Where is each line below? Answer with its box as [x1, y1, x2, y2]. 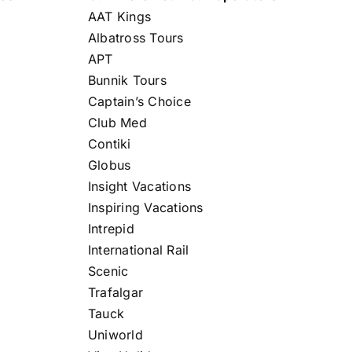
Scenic [87, 263, 129, 280]
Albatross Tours [87, 30, 184, 46]
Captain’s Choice [87, 93, 191, 110]
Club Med [87, 115, 147, 131]
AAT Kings [87, 9, 152, 25]
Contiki [87, 136, 131, 152]
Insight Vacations [87, 178, 192, 195]
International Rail [87, 242, 189, 258]
